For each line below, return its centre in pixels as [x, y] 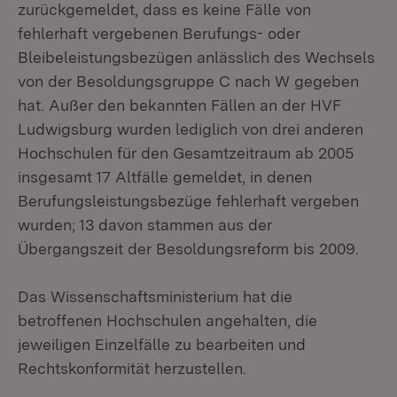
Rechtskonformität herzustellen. [132, 368]
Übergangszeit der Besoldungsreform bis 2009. [188, 249]
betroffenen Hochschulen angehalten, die [167, 320]
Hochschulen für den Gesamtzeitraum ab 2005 [186, 153]
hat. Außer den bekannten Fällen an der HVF [179, 105]
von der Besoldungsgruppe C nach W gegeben [188, 81]
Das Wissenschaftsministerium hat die [155, 296]
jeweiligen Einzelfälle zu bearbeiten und [162, 344]
